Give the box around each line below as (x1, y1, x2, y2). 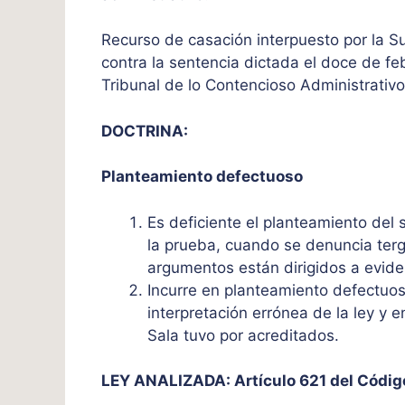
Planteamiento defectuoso (101, 167, 306, 186)
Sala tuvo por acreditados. (147, 325, 344, 344)
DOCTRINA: (101, 121, 192, 140)
